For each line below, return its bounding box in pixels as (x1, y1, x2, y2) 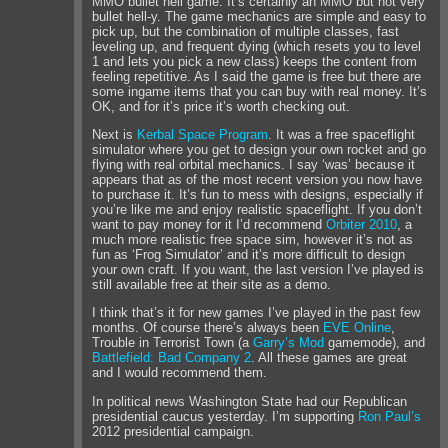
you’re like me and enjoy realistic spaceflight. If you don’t (92, 201, 423, 217)
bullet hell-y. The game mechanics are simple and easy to (92, 8, 427, 24)
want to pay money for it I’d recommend (92, 216, 327, 232)
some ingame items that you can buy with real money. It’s (92, 83, 428, 99)
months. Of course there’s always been (92, 320, 324, 336)
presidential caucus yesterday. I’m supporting (92, 408, 359, 424)
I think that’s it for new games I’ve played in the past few (92, 305, 421, 321)
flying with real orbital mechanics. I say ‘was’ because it (92, 156, 416, 172)
